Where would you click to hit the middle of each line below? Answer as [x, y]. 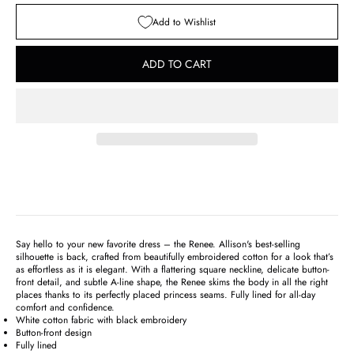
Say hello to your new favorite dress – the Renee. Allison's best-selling [158, 244]
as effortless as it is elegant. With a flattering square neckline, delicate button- [173, 269]
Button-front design [54, 333]
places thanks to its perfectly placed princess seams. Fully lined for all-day [166, 295]
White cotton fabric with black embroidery [101, 320]
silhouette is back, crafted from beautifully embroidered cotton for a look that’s [175, 257]
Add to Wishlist [184, 22]
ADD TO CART [177, 64]
